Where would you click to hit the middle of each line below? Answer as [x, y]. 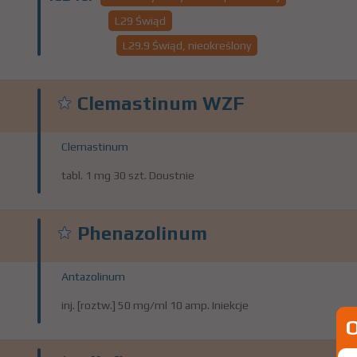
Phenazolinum [142, 233]
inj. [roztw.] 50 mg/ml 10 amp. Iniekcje [155, 305]
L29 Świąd [140, 21]
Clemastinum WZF [161, 103]
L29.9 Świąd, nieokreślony [187, 45]
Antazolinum [93, 277]
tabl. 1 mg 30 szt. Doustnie [128, 175]
